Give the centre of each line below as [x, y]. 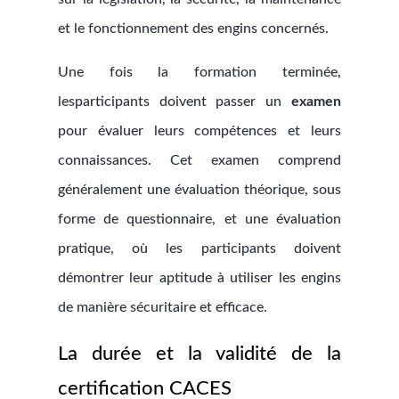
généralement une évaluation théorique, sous [199, 190]
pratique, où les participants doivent [199, 248]
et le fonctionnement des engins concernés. [193, 28]
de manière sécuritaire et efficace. [162, 307]
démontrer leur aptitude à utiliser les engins [199, 278]
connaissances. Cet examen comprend [199, 160]
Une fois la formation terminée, [199, 72]
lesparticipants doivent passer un [175, 102]
